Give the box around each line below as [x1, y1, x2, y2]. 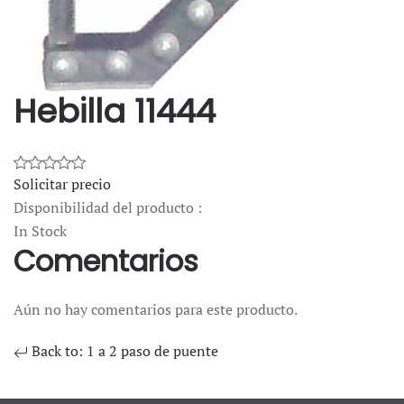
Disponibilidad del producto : [14, 197, 202, 218]
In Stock [14, 221, 67, 242]
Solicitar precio [14, 174, 111, 195]
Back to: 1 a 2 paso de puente [28, 341, 218, 362]
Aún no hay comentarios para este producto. [14, 299, 298, 320]
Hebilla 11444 [14, 88, 216, 135]
